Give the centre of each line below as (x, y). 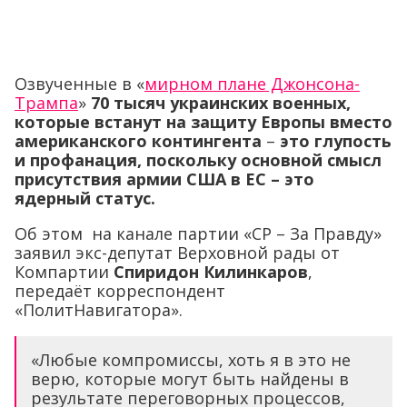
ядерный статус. (85, 199)
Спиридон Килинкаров (211, 272)
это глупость (336, 141)
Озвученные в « (79, 84)
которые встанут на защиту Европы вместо (203, 122)
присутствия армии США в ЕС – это (164, 179)
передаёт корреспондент (120, 291)
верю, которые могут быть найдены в (190, 379)
